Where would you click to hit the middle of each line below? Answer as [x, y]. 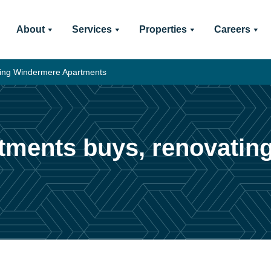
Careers [232, 29]
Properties [163, 29]
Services [92, 29]
